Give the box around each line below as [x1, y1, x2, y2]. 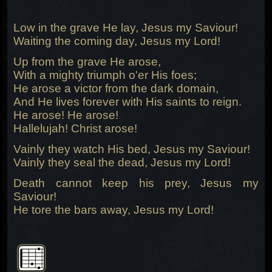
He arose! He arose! [13, 109, 119, 122]
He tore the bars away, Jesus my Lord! [13, 203, 214, 217]
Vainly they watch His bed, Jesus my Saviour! [13, 143, 251, 156]
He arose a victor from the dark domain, [13, 82, 219, 95]
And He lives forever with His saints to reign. [13, 95, 242, 109]
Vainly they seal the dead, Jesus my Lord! [13, 156, 231, 169]
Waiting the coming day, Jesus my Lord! [13, 35, 221, 48]
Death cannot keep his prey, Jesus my [13, 177, 259, 190]
